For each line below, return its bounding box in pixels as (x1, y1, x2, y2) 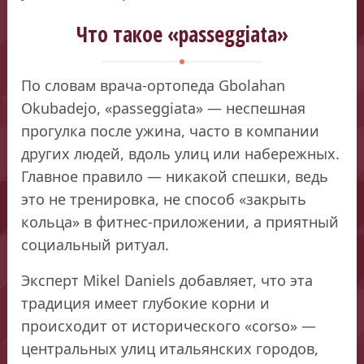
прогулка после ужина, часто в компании (21, 120, 320, 141)
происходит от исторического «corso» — (21, 315, 317, 336)
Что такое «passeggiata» (75, 19, 288, 49)
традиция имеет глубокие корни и (21, 292, 271, 313)
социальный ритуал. (21, 234, 170, 254)
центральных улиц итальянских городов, (21, 338, 319, 358)
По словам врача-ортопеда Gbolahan (21, 75, 286, 95)
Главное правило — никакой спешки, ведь (21, 166, 329, 186)
